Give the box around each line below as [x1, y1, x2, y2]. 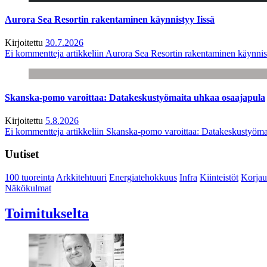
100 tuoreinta [5, 172, 54, 183]
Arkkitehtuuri [56, 172, 107, 183]
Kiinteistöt [200, 172, 238, 183]
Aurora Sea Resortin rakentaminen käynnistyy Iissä [5, 14, 215, 24]
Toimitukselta [5, 206, 89, 222]
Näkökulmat [5, 183, 51, 194]
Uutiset [5, 148, 39, 161]
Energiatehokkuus [109, 172, 177, 183]
